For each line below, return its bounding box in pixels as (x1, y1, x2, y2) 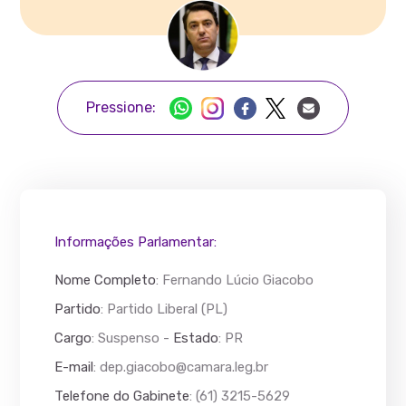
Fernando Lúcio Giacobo (162, 272, 314, 288)
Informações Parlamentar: (54, 234, 217, 250)
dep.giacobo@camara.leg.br (100, 359, 269, 375)
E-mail (54, 359, 94, 375)
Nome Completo (54, 272, 157, 288)
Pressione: (85, 99, 156, 116)
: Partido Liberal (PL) (101, 301, 228, 317)
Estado (173, 330, 219, 346)
